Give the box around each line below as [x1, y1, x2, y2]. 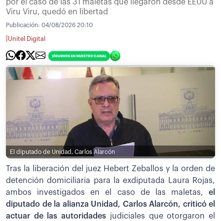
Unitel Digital [8, 36, 45, 42]
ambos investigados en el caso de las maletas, [6, 188, 209, 197]
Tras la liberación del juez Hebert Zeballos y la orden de [6, 165, 215, 173]
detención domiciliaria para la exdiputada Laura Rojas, [6, 177, 215, 185]
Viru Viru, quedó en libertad [6, 8, 108, 16]
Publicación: [6, 22, 41, 29]
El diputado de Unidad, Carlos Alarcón [10, 148, 115, 155]
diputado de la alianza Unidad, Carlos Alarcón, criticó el [6, 200, 215, 209]
